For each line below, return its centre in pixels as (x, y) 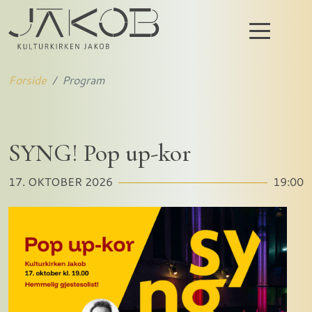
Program (84, 79)
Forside (28, 79)
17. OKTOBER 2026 (61, 181)
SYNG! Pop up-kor (100, 153)
